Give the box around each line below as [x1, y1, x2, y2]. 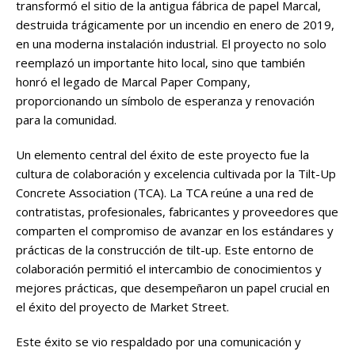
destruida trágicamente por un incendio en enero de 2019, [16, 16, 334, 32]
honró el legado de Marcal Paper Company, [16, 73, 250, 90]
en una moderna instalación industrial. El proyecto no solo [16, 35, 326, 52]
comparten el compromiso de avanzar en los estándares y [16, 222, 334, 239]
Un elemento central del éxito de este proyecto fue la [16, 146, 309, 162]
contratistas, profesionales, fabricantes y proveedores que [16, 203, 338, 219]
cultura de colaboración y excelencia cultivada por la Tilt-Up [16, 165, 336, 181]
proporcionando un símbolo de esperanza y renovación [16, 92, 315, 109]
